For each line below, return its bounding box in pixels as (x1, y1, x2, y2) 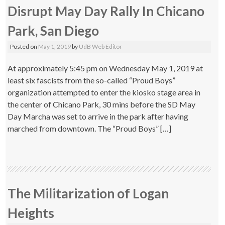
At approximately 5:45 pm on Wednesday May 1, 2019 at (8, 63, 203, 73)
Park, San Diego (8, 23, 99, 39)
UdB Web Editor (79, 43, 123, 50)
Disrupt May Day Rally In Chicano (8, 3, 205, 19)
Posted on (10, 43, 39, 50)
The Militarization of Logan (8, 185, 169, 201)
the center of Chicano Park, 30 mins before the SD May (8, 99, 196, 109)
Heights (8, 205, 55, 221)
